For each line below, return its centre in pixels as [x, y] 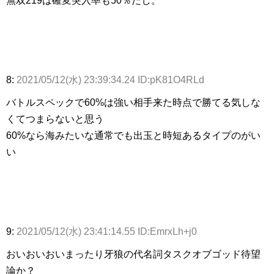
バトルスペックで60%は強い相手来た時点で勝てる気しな [133, 103]
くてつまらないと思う [55, 119]
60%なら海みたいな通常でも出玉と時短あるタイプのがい [133, 136]
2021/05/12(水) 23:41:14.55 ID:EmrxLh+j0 [107, 232]
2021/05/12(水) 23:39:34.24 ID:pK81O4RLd [110, 80]
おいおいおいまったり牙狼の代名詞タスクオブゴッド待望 [133, 254]
